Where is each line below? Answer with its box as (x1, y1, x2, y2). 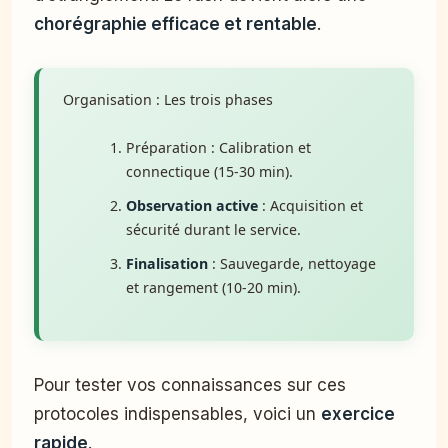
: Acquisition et (257, 196, 363, 216)
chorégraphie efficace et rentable (34, 13, 317, 34)
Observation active (125, 196, 258, 216)
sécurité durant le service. (125, 220, 301, 240)
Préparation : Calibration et (125, 138, 311, 158)
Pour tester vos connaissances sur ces (34, 374, 346, 395)
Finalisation (125, 254, 208, 274)
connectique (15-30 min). (125, 162, 293, 182)
